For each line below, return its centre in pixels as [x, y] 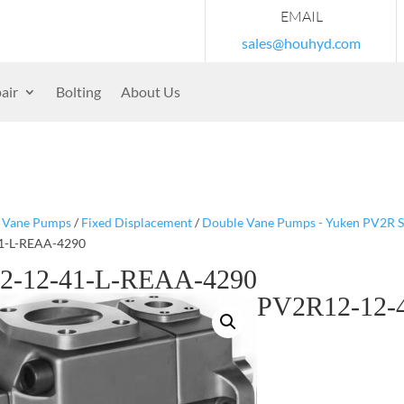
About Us [151, 92]
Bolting [78, 92]
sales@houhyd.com [301, 43]
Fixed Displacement [136, 222]
